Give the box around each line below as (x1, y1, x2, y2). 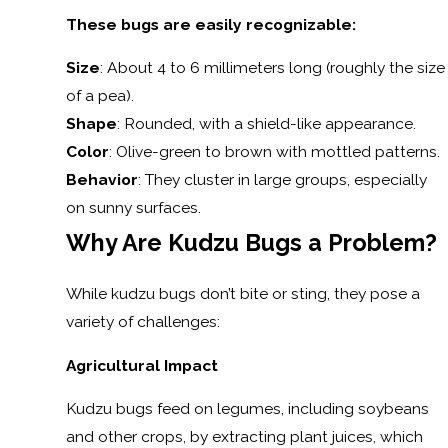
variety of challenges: (65, 312, 220, 332)
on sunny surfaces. (65, 198, 201, 218)
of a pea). (65, 86, 134, 106)
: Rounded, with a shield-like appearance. (116, 114, 416, 134)
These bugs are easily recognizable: (65, 14, 356, 34)
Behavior (65, 170, 138, 190)
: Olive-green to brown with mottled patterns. (108, 142, 440, 162)
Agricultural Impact (65, 355, 218, 375)
